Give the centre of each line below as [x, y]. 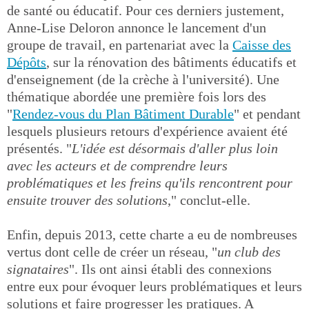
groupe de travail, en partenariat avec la [120, 45]
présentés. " [39, 148]
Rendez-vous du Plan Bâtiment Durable [123, 114]
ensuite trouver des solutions [87, 200]
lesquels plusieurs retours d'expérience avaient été [147, 131]
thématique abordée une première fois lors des [137, 97]
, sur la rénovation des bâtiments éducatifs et [171, 62]
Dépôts [27, 62]
